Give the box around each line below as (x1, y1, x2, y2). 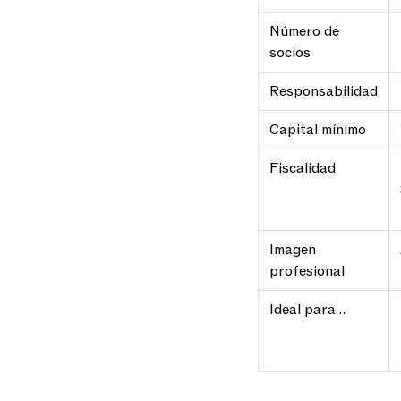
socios (269, 43, 311, 63)
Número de (269, 21, 339, 41)
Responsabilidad (269, 81, 378, 101)
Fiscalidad (269, 158, 336, 178)
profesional (269, 261, 345, 281)
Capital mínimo (269, 120, 366, 140)
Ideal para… (269, 300, 346, 320)
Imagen (269, 240, 316, 260)
